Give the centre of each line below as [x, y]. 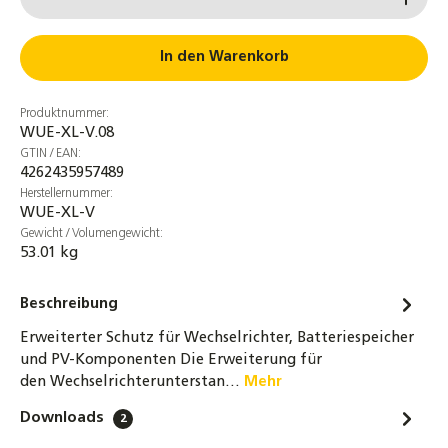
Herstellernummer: [66, 194]
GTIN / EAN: [50, 154]
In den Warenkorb [224, 57]
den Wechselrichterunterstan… [132, 382]
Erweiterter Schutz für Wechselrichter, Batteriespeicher [217, 338]
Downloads [64, 418]
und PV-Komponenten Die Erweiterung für [171, 360]
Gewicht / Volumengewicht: [91, 234]
